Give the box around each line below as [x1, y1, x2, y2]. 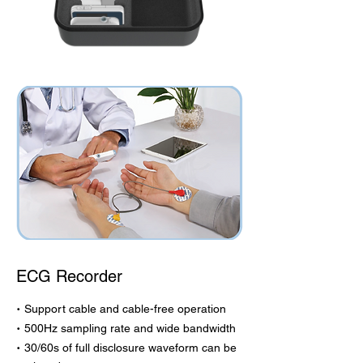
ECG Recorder [16, 267, 122, 286]
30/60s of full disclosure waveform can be [24, 341, 237, 354]
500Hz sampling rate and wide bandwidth [24, 322, 236, 335]
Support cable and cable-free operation [24, 302, 226, 315]
